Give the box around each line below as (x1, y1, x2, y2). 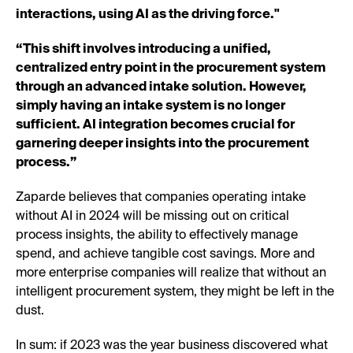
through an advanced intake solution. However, (16, 80, 307, 94)
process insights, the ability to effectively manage (16, 229, 298, 242)
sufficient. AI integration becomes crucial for (16, 118, 295, 132)
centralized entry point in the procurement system (16, 61, 325, 75)
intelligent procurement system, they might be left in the (16, 285, 334, 299)
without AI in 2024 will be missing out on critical (16, 210, 289, 223)
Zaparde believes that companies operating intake (16, 191, 306, 204)
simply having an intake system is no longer (16, 99, 285, 113)
